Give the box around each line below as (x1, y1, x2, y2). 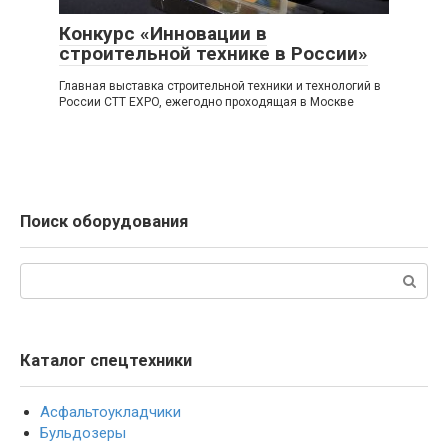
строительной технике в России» (59, 42, 368, 66)
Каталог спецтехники (20, 351, 192, 371)
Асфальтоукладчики (40, 403, 181, 422)
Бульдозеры (40, 424, 126, 443)
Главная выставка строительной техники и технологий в (59, 79, 381, 94)
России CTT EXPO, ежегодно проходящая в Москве (59, 95, 354, 110)
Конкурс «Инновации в (59, 22, 267, 46)
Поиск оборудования (20, 212, 188, 232)
